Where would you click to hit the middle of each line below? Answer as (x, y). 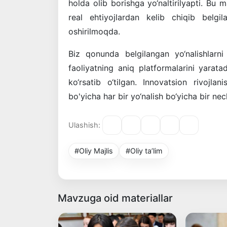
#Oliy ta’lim (144, 150)
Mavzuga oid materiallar (115, 198)
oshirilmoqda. (94, 31)
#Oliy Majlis (94, 150)
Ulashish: (84, 125)
